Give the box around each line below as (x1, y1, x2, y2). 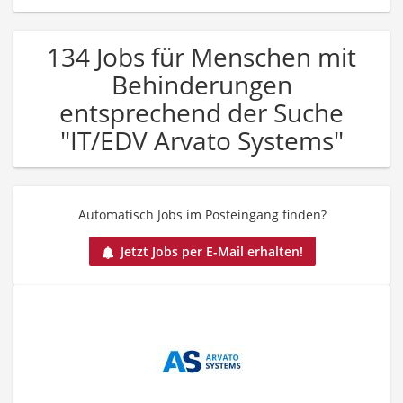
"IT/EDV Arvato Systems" (59, 122, 344, 157)
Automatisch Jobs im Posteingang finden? (78, 205, 327, 223)
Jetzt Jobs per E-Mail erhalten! (121, 242, 303, 260)
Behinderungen (111, 67, 292, 102)
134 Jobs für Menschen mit (47, 39, 356, 74)
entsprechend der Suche (59, 94, 344, 130)
